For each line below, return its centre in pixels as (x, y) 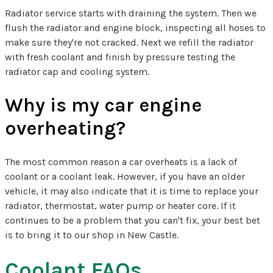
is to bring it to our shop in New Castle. (92, 235)
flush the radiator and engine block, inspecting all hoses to (135, 27)
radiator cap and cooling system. (77, 71)
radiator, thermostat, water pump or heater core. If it (120, 205)
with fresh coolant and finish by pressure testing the (120, 57)
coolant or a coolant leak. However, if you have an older (125, 176)
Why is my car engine (103, 105)
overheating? (65, 128)
